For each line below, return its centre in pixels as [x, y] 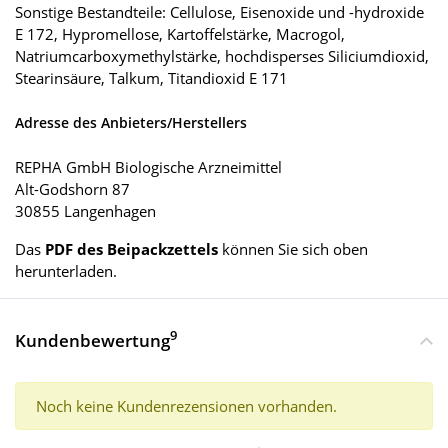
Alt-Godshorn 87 [72, 188]
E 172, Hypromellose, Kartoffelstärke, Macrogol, [180, 33]
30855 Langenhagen [85, 210]
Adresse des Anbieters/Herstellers [131, 122]
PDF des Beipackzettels [131, 248]
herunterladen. [66, 270]
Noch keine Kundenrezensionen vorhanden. [186, 405]
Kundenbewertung [92, 340]
